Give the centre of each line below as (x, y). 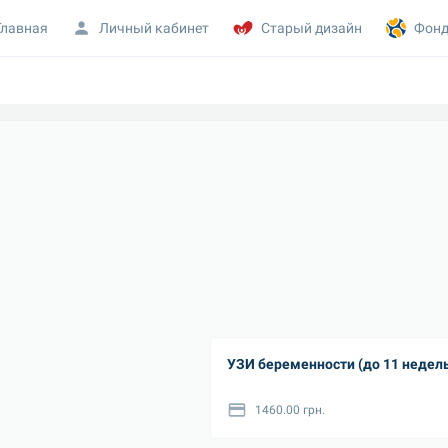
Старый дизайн (312, 27)
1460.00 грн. (290, 410)
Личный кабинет (154, 27)
